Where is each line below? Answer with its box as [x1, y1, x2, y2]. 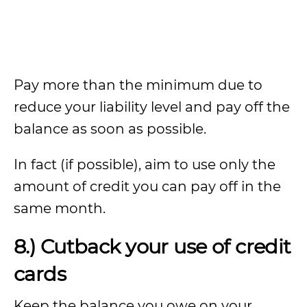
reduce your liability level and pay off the [14, 99, 290, 115]
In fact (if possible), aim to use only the [14, 156, 275, 173]
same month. [14, 200, 106, 217]
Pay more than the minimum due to [14, 77, 262, 93]
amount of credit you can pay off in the [14, 178, 281, 195]
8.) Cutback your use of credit [14, 234, 291, 258]
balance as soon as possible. [14, 121, 206, 137]
